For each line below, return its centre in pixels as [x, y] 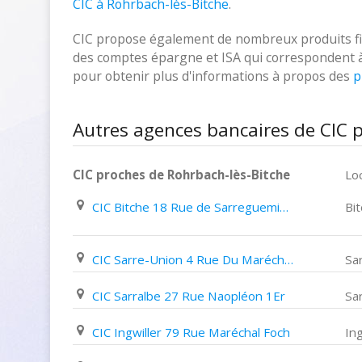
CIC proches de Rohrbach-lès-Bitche [181, 175]
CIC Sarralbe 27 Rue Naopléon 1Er [189, 296]
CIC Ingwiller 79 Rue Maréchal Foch [191, 332]
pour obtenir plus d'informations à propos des [213, 76]
